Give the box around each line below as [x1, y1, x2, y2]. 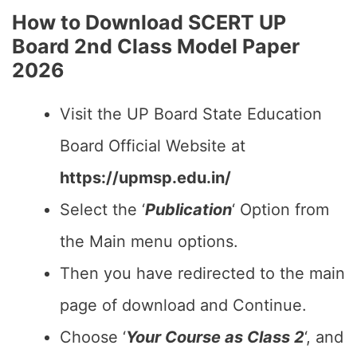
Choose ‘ [60, 328, 126, 347]
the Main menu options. [60, 232, 238, 251]
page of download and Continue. [60, 296, 307, 315]
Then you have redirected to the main [60, 264, 345, 283]
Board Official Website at [60, 136, 245, 155]
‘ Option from [232, 200, 329, 219]
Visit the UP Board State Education [60, 104, 322, 124]
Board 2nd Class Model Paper [12, 34, 300, 58]
